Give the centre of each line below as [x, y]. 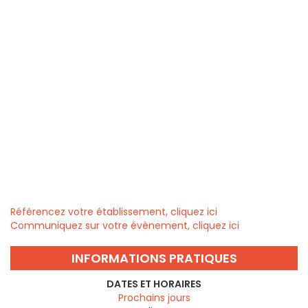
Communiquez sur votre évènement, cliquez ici [125, 226]
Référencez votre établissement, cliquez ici [114, 212]
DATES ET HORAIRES [154, 284]
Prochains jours [154, 298]
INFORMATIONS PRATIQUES [154, 258]
